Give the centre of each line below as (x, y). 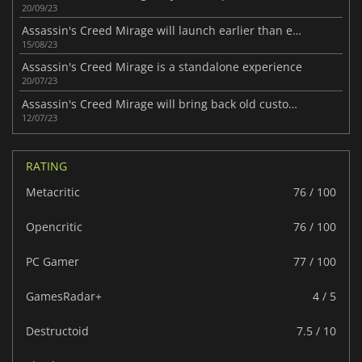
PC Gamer (53, 261)
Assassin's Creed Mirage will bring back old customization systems (293, 103)
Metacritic (53, 192)
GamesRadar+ (64, 296)
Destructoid (57, 330)
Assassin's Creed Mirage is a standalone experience (162, 67)
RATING (46, 166)
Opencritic (54, 226)
